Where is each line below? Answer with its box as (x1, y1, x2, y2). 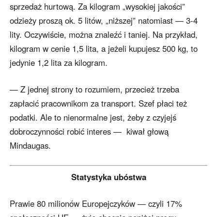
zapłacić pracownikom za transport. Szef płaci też (10, 97, 187, 109)
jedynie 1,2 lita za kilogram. (10, 57, 108, 69)
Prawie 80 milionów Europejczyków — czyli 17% (10, 198, 182, 210)
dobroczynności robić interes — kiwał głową (10, 125, 169, 138)
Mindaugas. (10, 139, 51, 152)
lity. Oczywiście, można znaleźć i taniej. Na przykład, (10, 29, 198, 41)
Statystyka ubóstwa (71, 171, 146, 183)
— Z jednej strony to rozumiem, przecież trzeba (10, 83, 179, 95)
